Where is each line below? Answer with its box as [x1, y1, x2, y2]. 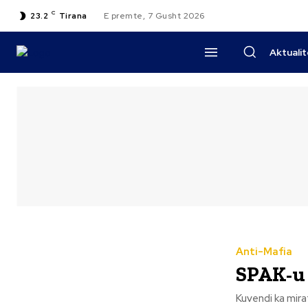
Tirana [58, 10, 87, 21]
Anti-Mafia [235, 244, 292, 258]
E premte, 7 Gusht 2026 [103, 10, 205, 21]
